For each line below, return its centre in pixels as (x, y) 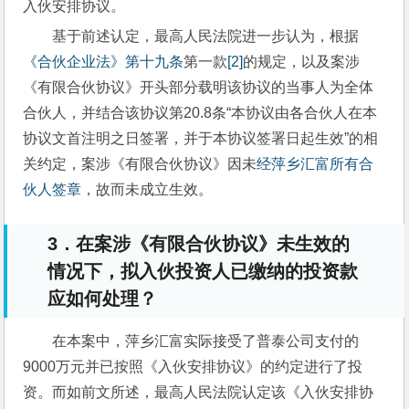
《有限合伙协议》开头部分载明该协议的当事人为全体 (199, 87)
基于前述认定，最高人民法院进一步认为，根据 (206, 36)
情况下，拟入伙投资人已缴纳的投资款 (203, 271)
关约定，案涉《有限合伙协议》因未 (140, 163)
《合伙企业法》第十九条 (104, 61)
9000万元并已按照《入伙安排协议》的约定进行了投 (193, 366)
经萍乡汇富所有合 (315, 163)
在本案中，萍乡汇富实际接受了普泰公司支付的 (206, 341)
